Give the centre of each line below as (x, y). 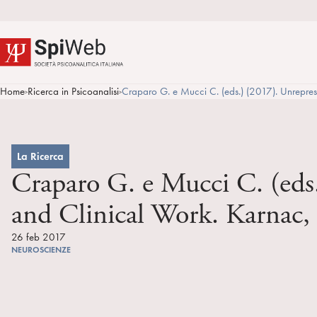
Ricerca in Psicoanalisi (73, 91)
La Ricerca (40, 156)
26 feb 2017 (39, 237)
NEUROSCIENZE (41, 249)
